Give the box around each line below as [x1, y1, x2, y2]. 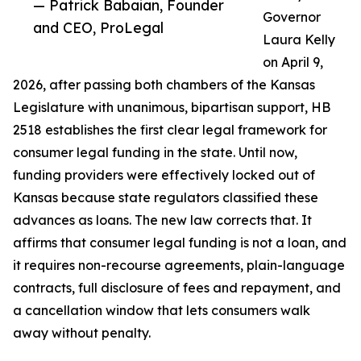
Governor [263, 9, 321, 26]
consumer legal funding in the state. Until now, [13, 144, 297, 161]
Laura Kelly [263, 31, 335, 48]
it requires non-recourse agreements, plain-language [13, 257, 345, 274]
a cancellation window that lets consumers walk [13, 302, 310, 319]
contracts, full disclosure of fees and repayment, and [13, 280, 341, 297]
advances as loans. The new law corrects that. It [13, 212, 312, 229]
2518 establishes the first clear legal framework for [13, 122, 327, 139]
